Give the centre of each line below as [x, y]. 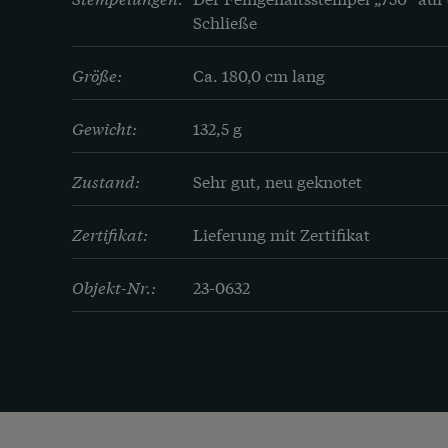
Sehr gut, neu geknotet [277, 181]
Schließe [225, 22]
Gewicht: [104, 128]
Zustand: [106, 181]
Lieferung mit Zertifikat [281, 234]
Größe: [97, 75]
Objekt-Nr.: [114, 287]
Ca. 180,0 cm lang [259, 75]
